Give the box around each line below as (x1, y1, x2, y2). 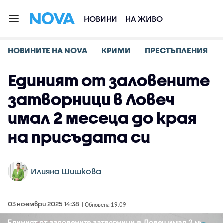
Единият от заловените (8, 71, 210, 89)
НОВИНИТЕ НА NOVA (8, 45, 87, 55)
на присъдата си (8, 127, 150, 146)
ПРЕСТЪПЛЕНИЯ (145, 45, 208, 55)
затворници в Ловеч (8, 90, 175, 108)
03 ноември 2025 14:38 (8, 200, 79, 208)
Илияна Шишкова (31, 166, 101, 176)
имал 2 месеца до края (8, 109, 197, 127)
